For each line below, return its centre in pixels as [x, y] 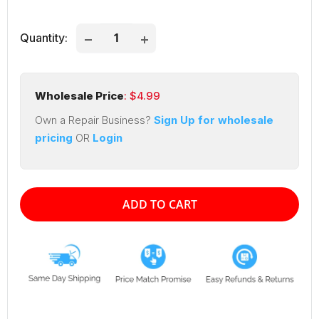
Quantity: [44, 37]
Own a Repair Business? [93, 120]
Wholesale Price [79, 95]
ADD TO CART [159, 204]
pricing [54, 138]
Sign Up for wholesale [212, 120]
